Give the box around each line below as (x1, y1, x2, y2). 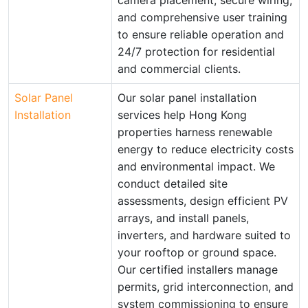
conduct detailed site (118, 177, 228, 190)
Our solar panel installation (118, 91, 256, 104)
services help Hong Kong (118, 108, 247, 122)
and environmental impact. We (118, 159, 275, 173)
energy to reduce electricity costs (118, 142, 294, 156)
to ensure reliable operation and (118, 27, 284, 41)
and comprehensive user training (118, 10, 287, 24)
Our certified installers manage (118, 263, 278, 276)
